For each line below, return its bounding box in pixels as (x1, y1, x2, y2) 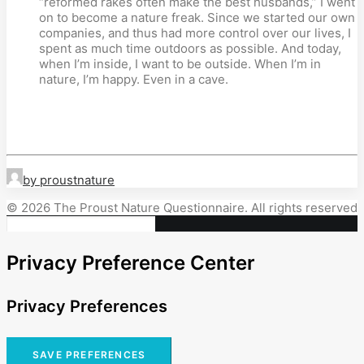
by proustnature (23, 172, 115, 188)
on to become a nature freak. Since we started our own (39, 10, 355, 25)
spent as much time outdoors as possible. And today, (39, 41, 341, 56)
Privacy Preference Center (6, 251, 255, 275)
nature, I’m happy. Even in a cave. (39, 71, 228, 87)
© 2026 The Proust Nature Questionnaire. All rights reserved (6, 200, 357, 215)
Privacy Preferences (6, 296, 167, 316)
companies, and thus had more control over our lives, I (39, 25, 351, 41)
